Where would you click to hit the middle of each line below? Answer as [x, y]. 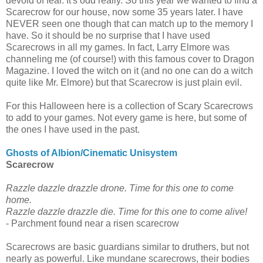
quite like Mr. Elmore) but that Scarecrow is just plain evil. [124, 82]
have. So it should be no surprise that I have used [108, 35]
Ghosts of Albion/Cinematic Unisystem [92, 153]
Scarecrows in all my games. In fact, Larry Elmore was [118, 47]
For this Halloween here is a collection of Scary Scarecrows [129, 106]
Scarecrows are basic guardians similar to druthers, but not [127, 247]
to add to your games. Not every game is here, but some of [126, 117]
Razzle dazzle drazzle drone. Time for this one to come [120, 188]
